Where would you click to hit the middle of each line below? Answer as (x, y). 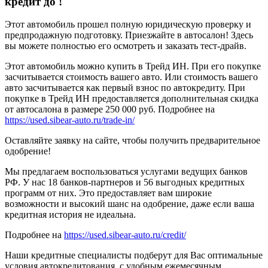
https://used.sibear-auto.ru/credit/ (125, 235)
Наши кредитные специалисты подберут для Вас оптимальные (134, 255)
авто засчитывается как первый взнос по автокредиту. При (125, 88)
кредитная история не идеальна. (70, 215)
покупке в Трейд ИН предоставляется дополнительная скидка (132, 99)
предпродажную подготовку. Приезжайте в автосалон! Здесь (129, 35)
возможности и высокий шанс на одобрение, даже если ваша (130, 204)
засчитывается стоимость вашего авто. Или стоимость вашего (131, 77)
